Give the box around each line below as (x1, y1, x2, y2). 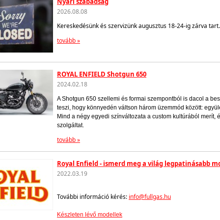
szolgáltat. (57, 121, 84, 129)
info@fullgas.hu (129, 192, 171, 201)
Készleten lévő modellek (57, 211, 122, 218)
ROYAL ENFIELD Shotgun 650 (57, 69, 146, 79)
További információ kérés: (57, 192, 129, 201)
